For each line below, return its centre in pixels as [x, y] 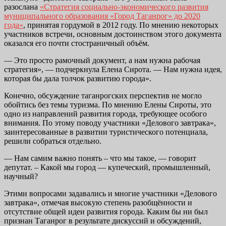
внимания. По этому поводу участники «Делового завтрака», [110, 123]
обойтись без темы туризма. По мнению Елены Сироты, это [108, 105]
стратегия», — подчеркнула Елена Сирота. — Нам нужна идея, [113, 70]
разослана [22, 7]
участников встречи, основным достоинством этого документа [113, 34]
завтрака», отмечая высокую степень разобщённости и [98, 203]
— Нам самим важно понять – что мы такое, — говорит [100, 158]
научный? [21, 177]
